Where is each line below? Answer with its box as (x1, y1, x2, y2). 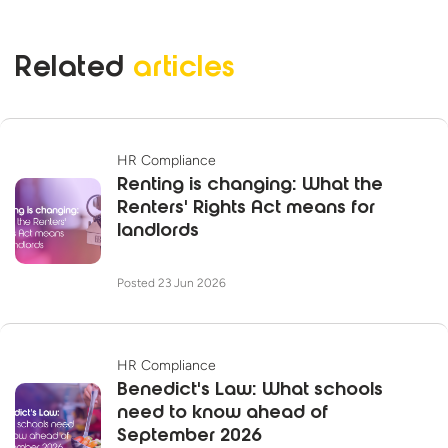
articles (133, 52, 235, 88)
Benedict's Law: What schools (117, 380, 383, 403)
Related (15, 52, 134, 88)
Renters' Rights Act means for (117, 198, 375, 221)
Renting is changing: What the (117, 175, 383, 198)
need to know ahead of (117, 403, 328, 426)
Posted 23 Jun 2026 (117, 276, 226, 291)
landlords (117, 221, 199, 244)
